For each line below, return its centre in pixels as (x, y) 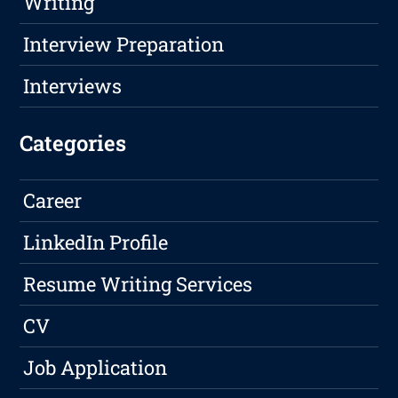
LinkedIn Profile (96, 243)
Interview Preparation (124, 44)
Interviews (73, 86)
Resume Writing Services (138, 284)
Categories (73, 143)
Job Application (96, 368)
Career (53, 201)
